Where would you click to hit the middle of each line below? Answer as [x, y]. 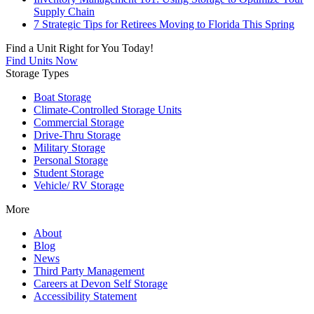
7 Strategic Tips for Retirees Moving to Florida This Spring [164, 25]
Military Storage [69, 148]
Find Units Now [42, 61]
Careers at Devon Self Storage [101, 284]
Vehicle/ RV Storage [79, 186]
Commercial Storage [79, 123]
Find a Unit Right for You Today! [80, 48]
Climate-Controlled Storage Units [108, 110]
